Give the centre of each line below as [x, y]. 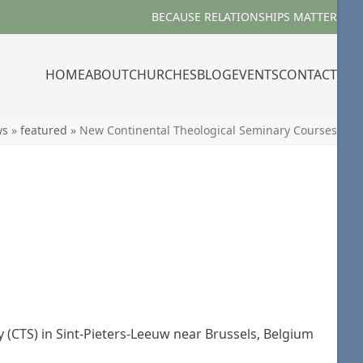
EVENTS [255, 75]
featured [44, 130]
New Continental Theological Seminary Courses [208, 130]
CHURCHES [163, 75]
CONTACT [308, 75]
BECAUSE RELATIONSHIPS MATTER [244, 17]
